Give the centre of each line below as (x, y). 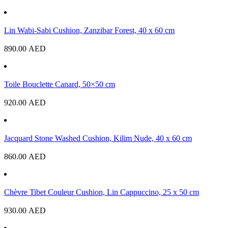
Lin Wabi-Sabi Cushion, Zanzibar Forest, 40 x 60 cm (89, 31)
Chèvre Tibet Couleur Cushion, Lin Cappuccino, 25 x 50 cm (102, 192)
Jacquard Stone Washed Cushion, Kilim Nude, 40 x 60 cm (98, 138)
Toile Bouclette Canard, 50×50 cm (60, 84)
